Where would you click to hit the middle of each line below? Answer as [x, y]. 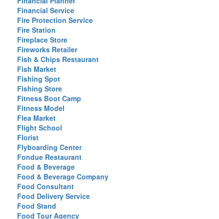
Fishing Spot [39, 79]
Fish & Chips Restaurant [58, 59]
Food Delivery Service [54, 196]
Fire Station [36, 30]
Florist [28, 137]
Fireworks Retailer [47, 49]
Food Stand [37, 206]
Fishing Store [40, 88]
